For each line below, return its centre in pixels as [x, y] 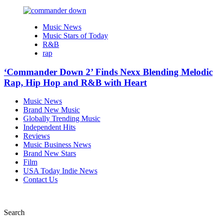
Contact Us [40, 180]
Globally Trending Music [62, 119]
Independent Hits [49, 127]
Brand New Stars [50, 154]
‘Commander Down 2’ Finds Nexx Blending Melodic [108, 72]
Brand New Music [52, 110]
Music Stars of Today [75, 35]
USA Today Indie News [60, 171]
